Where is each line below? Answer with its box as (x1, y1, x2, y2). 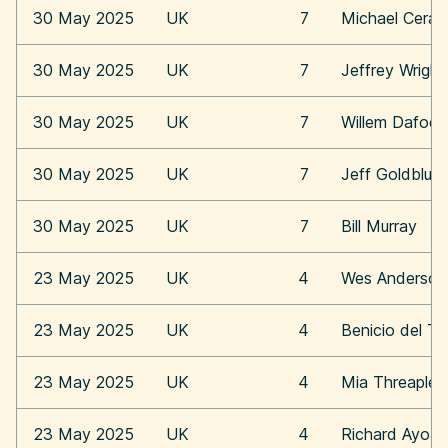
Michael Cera (341, 8, 437, 28)
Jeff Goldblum (341, 164, 445, 184)
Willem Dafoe (341, 112, 438, 132)
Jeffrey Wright (341, 60, 445, 80)
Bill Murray (341, 216, 417, 236)
